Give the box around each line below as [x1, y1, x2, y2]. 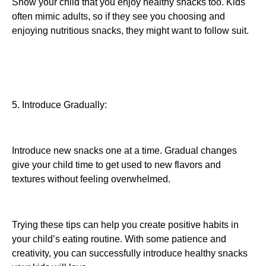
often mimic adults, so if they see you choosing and [12, 11, 225, 22]
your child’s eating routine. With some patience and [12, 233, 226, 244]
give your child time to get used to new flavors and [12, 159, 221, 170]
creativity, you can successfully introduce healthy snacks [12, 248, 248, 258]
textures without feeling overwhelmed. [12, 173, 170, 184]
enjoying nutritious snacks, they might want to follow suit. [12, 26, 249, 36]
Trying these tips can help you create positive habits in [12, 219, 239, 230]
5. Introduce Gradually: [12, 99, 107, 110]
